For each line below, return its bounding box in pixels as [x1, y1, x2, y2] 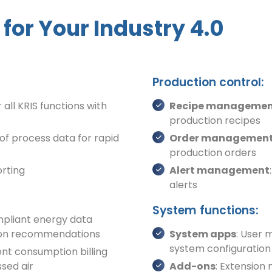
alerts [169, 177, 197, 192]
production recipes [169, 113, 260, 127]
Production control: [152, 74, 264, 91]
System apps [169, 226, 236, 241]
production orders [169, 145, 256, 160]
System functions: [152, 202, 259, 219]
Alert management [169, 163, 270, 177]
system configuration [169, 241, 271, 256]
